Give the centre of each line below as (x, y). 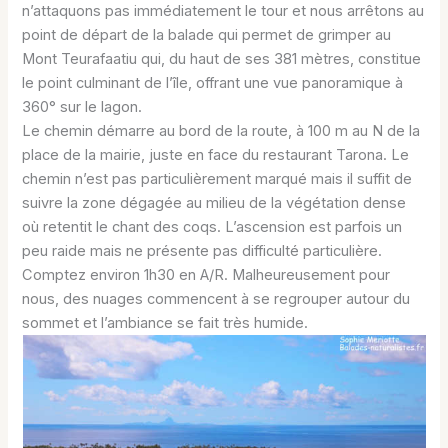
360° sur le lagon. (82, 107)
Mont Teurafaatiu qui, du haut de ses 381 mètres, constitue (222, 59)
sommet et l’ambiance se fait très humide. (165, 323)
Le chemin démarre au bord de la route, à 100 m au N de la (221, 131)
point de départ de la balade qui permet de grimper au (207, 35)
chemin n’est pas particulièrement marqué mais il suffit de (217, 179)
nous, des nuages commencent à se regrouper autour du (216, 299)
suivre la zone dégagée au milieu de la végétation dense (214, 203)
